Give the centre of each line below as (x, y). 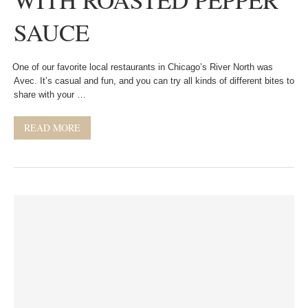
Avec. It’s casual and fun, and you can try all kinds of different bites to (154, 81)
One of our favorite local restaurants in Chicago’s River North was (140, 67)
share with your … (50, 95)
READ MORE (52, 128)
